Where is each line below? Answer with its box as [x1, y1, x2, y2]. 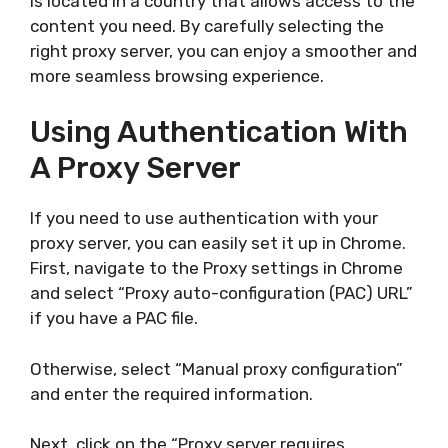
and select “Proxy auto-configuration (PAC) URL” [30, 283, 413, 303]
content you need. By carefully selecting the [30, 15, 384, 36]
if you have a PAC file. [30, 308, 198, 328]
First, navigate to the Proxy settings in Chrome [30, 258, 403, 278]
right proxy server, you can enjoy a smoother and [30, 40, 417, 61]
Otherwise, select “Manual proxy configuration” [30, 358, 403, 379]
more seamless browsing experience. [30, 65, 324, 86]
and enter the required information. [30, 383, 313, 404]
